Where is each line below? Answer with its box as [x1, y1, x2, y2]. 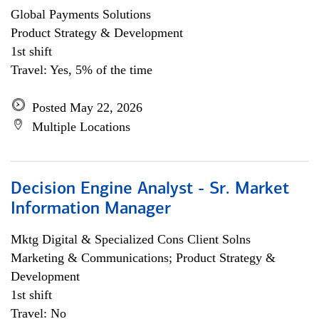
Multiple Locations [32, 120, 130, 134]
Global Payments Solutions [11, 7, 151, 21]
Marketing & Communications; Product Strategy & [11, 251, 276, 265]
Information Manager [11, 201, 171, 218]
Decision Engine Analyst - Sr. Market [11, 181, 289, 198]
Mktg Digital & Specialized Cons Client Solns [11, 232, 251, 246]
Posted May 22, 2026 [32, 100, 142, 115]
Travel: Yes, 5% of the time [11, 63, 152, 77]
